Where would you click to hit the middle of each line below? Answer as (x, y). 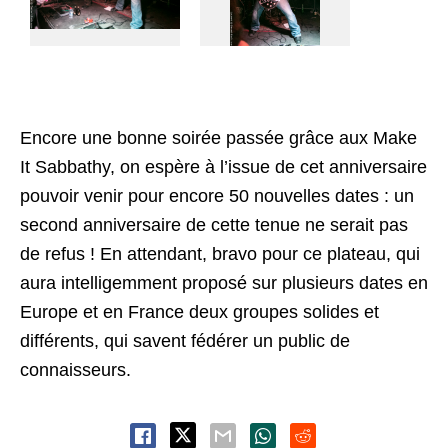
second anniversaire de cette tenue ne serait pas (214, 224)
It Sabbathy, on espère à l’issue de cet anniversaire (223, 166)
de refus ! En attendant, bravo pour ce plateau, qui (220, 253)
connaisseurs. (75, 369)
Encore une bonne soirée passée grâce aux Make (218, 137)
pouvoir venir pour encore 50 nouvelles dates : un (217, 195)
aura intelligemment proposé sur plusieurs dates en (224, 282)
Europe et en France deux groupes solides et (199, 311)
